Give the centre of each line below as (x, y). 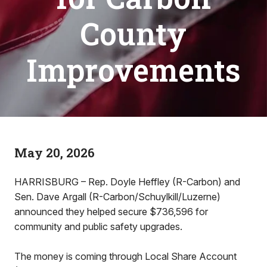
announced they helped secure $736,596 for (111, 212)
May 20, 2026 (55, 153)
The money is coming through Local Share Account (125, 256)
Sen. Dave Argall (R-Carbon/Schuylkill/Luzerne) (117, 197)
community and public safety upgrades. (98, 226)
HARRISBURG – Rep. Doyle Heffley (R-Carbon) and (127, 182)
